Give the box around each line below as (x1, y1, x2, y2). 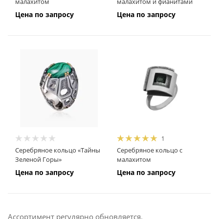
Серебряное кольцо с (116, 145, 182, 154)
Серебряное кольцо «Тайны (15, 145, 100, 154)
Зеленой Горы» (15, 154, 62, 164)
